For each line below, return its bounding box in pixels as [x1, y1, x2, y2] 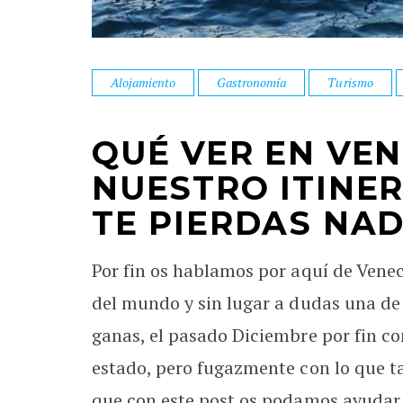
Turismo [327, 73, 373, 91]
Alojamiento [111, 73, 176, 91]
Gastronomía [217, 73, 287, 91]
